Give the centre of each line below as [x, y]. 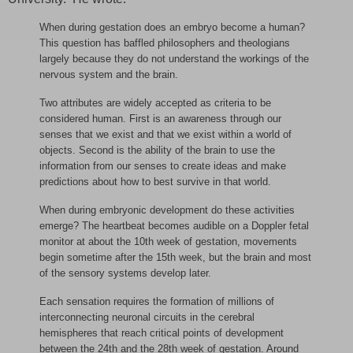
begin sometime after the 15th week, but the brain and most [175, 258]
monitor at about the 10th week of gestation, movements [168, 242]
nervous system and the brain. [109, 75]
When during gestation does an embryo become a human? [172, 28]
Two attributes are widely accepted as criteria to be [155, 103]
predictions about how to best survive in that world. [155, 182]
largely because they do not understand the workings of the [174, 59]
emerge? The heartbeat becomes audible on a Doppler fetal [174, 226]
